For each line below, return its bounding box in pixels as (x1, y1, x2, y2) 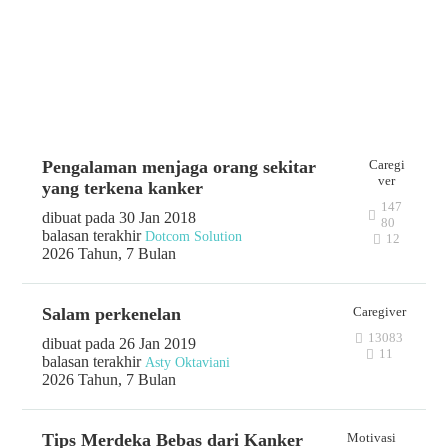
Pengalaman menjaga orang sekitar (42, 157, 317, 178)
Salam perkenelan (42, 304, 182, 325)
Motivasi (346, 430, 396, 446)
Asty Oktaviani (145, 355, 231, 371)
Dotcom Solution (145, 229, 243, 245)
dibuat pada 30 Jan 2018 (42, 209, 197, 227)
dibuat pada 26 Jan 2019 (42, 335, 197, 353)
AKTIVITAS (112, 11, 336, 56)
